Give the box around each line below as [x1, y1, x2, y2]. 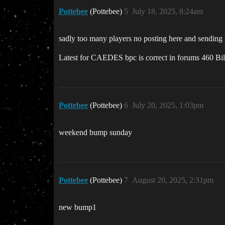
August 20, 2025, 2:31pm [132, 176, 213, 185]
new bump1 [59, 203, 96, 212]
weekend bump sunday [59, 128, 132, 137]
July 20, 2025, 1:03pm [132, 101, 203, 110]
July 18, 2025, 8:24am [132, 7, 203, 16]
